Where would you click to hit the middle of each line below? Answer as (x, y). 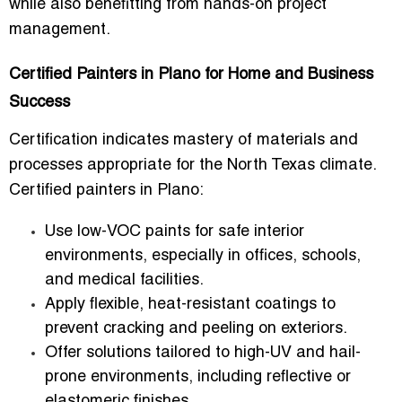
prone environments (117, 378)
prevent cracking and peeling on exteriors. (196, 329)
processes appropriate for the (118, 166)
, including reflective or (270, 378)
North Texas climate (300, 166)
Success (39, 103)
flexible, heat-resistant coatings (203, 305)
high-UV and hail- (297, 354)
